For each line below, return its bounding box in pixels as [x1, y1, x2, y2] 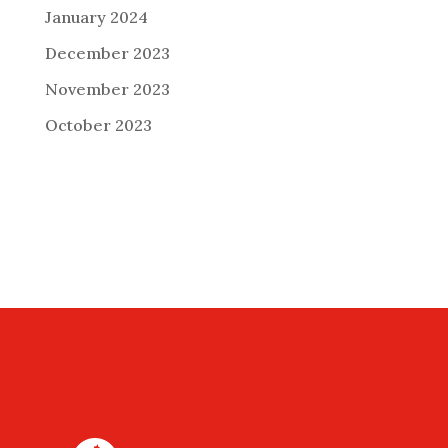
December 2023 [44, 43, 170, 64]
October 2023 [44, 115, 152, 136]
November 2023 [44, 79, 170, 100]
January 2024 [44, 7, 148, 28]
